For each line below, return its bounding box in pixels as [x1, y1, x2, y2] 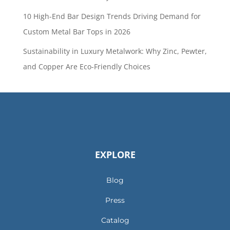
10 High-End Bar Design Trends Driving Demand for [23, 11, 201, 21]
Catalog [101, 215, 129, 225]
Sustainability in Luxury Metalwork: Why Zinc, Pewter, [23, 46, 207, 56]
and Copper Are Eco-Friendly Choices [23, 61, 150, 71]
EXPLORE [94, 148, 136, 161]
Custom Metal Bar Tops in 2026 [23, 26, 130, 36]
